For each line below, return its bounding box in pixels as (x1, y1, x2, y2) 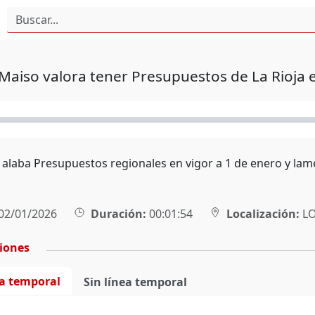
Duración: (90, 206, 146, 221)
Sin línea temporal (83, 274, 187, 290)
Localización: (226, 206, 300, 221)
